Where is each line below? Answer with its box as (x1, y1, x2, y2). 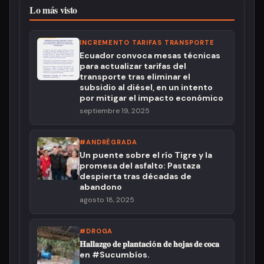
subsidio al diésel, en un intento (80, 82, 213, 93)
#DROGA (80, 227, 113, 235)
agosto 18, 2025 (80, 195, 134, 204)
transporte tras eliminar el (80, 71, 190, 82)
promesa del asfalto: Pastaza (80, 160, 200, 171)
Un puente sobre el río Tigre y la (80, 150, 212, 160)
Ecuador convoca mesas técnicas (80, 50, 220, 61)
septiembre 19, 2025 (80, 106, 150, 115)
